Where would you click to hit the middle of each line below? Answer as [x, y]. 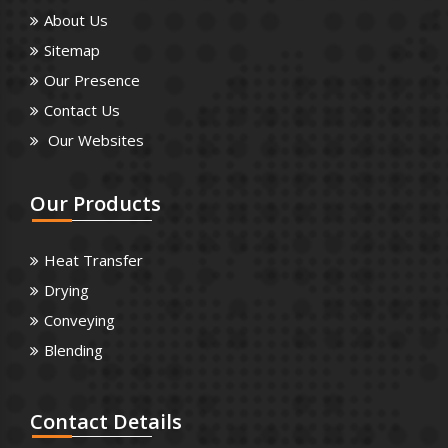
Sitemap [72, 50]
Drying [66, 290]
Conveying [79, 320]
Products [114, 204]
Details [145, 422]
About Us [76, 20]
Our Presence [92, 80]
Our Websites [94, 140]
